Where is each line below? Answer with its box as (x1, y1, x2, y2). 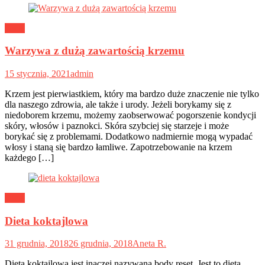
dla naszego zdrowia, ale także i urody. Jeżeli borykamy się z (5, 99, 231, 109)
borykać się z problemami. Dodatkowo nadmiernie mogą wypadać (5, 131, 253, 141)
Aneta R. (132, 238, 166, 249)
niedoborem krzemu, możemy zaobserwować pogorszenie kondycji (5, 109, 256, 120)
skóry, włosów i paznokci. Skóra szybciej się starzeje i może (5, 120, 229, 131)
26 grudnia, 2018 (69, 238, 132, 249)
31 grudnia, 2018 (5, 238, 69, 249)
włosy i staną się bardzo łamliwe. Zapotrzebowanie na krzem (5, 141, 232, 152)
